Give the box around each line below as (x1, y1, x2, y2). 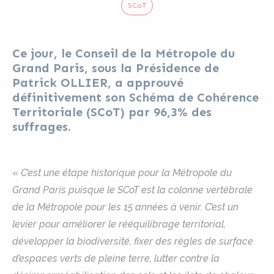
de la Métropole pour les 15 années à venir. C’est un (12, 201, 239, 213)
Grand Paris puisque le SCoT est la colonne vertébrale (12, 184, 253, 196)
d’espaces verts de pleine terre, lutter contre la (12, 253, 220, 264)
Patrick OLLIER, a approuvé (12, 75, 183, 90)
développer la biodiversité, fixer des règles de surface (12, 235, 253, 247)
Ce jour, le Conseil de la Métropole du (12, 46, 235, 61)
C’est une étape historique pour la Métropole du (18, 167, 232, 179)
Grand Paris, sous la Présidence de (12, 61, 219, 75)
